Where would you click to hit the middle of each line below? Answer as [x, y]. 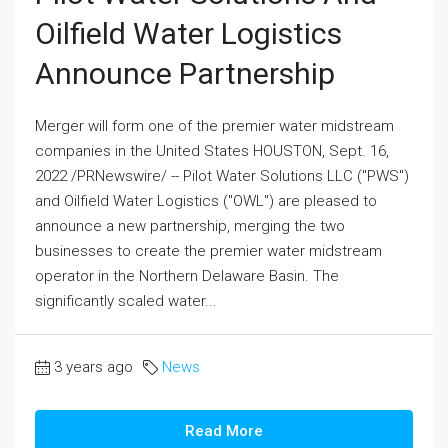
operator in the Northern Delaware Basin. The [187, 276]
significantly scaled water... [126, 301]
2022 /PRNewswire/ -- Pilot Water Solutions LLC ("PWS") [222, 176]
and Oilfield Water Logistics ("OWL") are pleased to [206, 201]
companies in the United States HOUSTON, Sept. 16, [212, 151]
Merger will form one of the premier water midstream [214, 126]
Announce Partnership [185, 74]
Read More [224, 431]
